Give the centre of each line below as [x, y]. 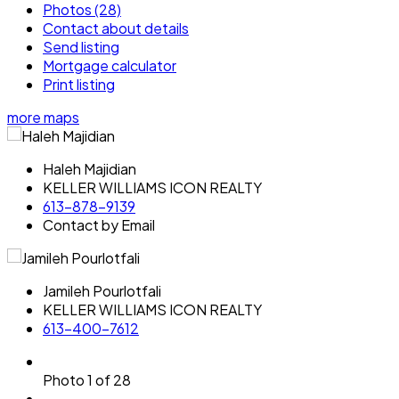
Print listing [79, 84]
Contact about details [116, 28]
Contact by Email [99, 224]
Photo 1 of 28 [87, 379]
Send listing [81, 46]
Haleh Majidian [90, 168]
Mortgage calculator [110, 65]
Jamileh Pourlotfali [102, 290]
